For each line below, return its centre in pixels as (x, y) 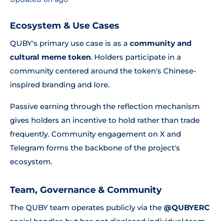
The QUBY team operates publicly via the (87, 207)
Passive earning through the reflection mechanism (105, 106)
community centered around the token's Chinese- (103, 71)
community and (161, 43)
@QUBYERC (187, 207)
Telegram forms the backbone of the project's (95, 148)
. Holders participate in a (136, 57)
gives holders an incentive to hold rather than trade (105, 120)
